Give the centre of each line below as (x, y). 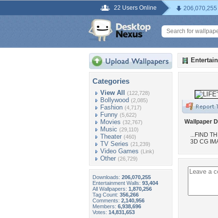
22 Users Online (135, 8)
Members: (105, 206)
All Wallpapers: (110, 189)
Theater (111, 136)
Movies (110, 122)
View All (113, 93)
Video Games (119, 151)
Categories (111, 81)
